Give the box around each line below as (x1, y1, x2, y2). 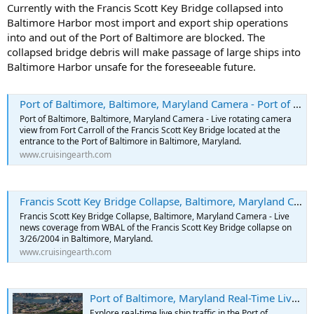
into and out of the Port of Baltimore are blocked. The (7, 29, 265, 44)
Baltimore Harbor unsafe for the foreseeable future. (7, 59, 256, 74)
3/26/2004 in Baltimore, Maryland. (20, 232, 153, 245)
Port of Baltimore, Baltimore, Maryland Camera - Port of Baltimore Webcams (20, 97, 293, 111)
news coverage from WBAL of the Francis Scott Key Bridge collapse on (20, 221, 292, 233)
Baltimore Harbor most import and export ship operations (7, 15, 288, 29)
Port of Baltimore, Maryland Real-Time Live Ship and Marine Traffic (90, 290, 292, 305)
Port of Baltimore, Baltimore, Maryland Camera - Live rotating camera (20, 113, 292, 125)
